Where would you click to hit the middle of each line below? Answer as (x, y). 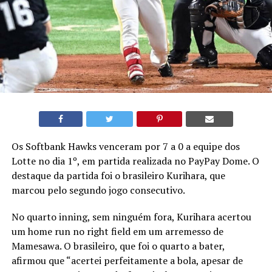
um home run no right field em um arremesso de (117, 232)
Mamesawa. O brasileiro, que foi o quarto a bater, (118, 246)
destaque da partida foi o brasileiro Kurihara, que (118, 176)
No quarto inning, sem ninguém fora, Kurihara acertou (131, 217)
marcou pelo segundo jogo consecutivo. (98, 190)
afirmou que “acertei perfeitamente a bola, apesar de (127, 261)
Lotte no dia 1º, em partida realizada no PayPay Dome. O (135, 161)
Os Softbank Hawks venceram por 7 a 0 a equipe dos (125, 147)
